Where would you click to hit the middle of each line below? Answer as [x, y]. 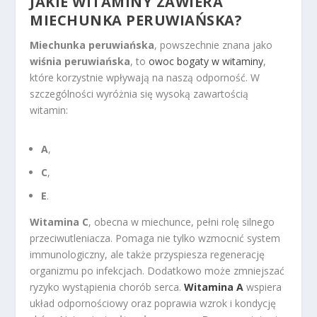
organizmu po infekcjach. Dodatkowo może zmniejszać [157, 270]
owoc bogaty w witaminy [206, 61]
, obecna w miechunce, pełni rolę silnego [182, 221]
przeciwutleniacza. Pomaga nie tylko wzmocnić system [155, 238]
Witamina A [214, 287]
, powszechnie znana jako [214, 45]
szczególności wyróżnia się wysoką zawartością [139, 93]
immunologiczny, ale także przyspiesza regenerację [148, 254]
